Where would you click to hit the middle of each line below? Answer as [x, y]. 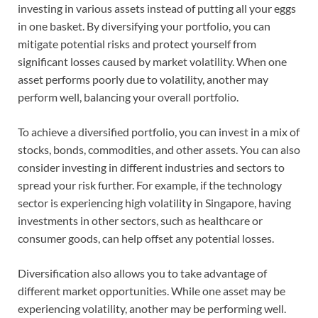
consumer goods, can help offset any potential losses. [146, 238]
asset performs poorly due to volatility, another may [143, 79]
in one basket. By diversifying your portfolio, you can [144, 26]
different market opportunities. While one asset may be [152, 290]
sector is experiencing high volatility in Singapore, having [154, 202]
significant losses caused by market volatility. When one [152, 61]
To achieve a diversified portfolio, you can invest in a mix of [159, 131]
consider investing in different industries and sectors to [151, 167]
